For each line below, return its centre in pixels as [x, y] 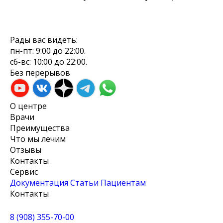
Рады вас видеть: [44, 40]
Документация [39, 183]
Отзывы [26, 150]
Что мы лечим [38, 139]
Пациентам [123, 183]
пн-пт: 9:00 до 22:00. [48, 51]
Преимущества [40, 128]
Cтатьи [84, 183]
